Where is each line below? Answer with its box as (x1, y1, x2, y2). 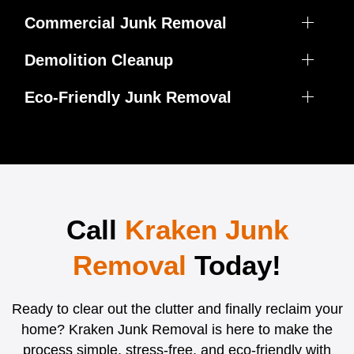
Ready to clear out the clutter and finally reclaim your (11, 301, 343, 318)
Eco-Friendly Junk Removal (24, 88, 232, 107)
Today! (194, 250, 281, 281)
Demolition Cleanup (24, 51, 173, 70)
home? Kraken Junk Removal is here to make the (21, 322, 333, 338)
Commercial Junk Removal (24, 14, 227, 32)
